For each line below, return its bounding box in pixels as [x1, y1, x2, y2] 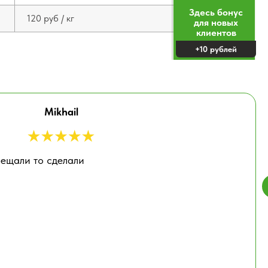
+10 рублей [195, 44, 237, 54]
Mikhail [44, 105, 78, 118]
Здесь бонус [189, 7, 243, 18]
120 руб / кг [27, 13, 74, 24]
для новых [194, 17, 238, 28]
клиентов [196, 27, 236, 38]
